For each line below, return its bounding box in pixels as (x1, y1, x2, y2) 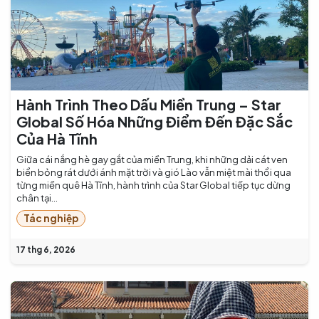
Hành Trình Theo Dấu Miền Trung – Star (16, 95, 281, 113)
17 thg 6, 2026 (16, 244, 75, 256)
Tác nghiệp (23, 212, 78, 225)
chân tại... (16, 192, 58, 204)
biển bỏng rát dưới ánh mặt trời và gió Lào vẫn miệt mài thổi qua (16, 166, 291, 178)
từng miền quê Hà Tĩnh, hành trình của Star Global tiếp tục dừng (16, 179, 291, 191)
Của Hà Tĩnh (16, 129, 98, 147)
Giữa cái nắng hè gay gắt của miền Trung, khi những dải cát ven (16, 153, 288, 165)
